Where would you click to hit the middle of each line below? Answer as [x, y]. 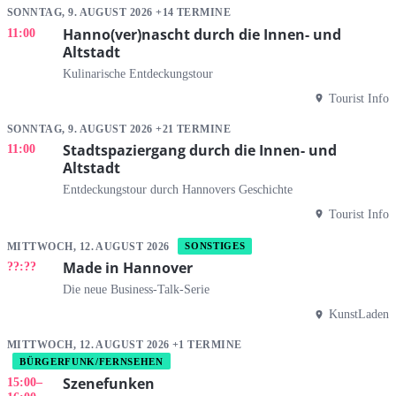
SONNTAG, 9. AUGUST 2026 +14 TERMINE [119, 13]
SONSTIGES [215, 246]
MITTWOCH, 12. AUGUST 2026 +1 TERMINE [125, 345]
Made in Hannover [128, 268]
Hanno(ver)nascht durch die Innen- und [202, 34]
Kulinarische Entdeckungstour [138, 73]
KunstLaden [359, 314]
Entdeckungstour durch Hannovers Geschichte [178, 189]
